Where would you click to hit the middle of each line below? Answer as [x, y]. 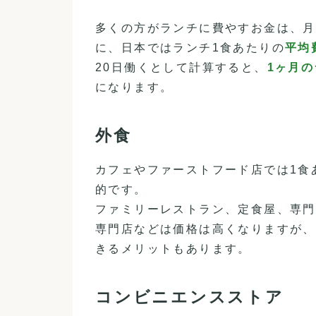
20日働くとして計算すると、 [181, 68]
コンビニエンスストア [190, 297]
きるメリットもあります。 [173, 248]
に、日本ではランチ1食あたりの [190, 48]
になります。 [134, 87]
